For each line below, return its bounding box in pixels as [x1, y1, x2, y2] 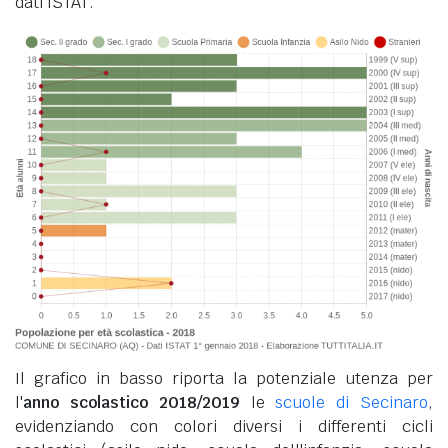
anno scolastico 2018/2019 [23, 392, 240, 414]
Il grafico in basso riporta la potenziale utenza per [15, 368, 433, 390]
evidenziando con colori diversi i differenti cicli [15, 416, 433, 438]
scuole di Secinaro [275, 392, 429, 414]
